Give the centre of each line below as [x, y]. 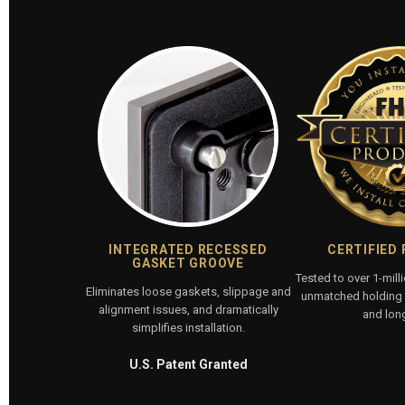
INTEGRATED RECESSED [188, 249]
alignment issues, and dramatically [188, 309]
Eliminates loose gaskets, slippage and [188, 291]
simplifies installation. [188, 327]
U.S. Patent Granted [188, 364]
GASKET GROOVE [188, 263]
